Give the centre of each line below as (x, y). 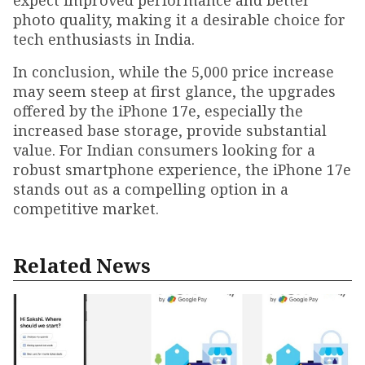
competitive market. (86, 209)
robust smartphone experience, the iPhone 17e (182, 170)
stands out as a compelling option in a (151, 189)
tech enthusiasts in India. (104, 40)
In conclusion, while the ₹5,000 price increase (174, 72)
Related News (82, 266)
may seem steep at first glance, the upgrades (174, 92)
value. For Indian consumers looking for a (164, 150)
